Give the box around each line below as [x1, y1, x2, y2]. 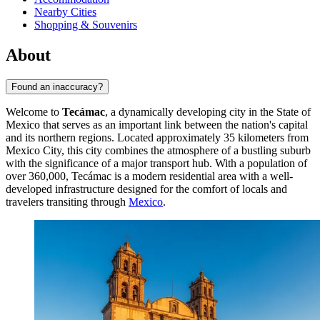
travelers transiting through [6, 196, 129, 209]
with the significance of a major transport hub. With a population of [6, 157, 307, 170]
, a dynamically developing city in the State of [105, 106, 311, 119]
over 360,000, [6, 170, 71, 183]
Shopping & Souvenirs [34, 19, 137, 31]
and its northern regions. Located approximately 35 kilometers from [6, 131, 309, 144]
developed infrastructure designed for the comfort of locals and [6, 183, 287, 196]
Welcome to [6, 106, 62, 119]
